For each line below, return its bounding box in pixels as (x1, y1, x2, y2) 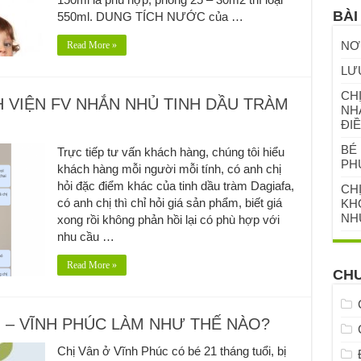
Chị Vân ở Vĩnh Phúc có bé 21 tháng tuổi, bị (56, 343, 286, 358)
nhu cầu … (56, 229, 114, 243)
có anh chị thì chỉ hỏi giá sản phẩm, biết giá (56, 195, 282, 210)
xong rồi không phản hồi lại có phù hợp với (56, 212, 280, 226)
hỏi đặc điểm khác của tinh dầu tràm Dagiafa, (56, 178, 294, 193)
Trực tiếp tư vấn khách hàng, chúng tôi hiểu (56, 144, 284, 159)
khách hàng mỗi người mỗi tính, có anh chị (56, 161, 281, 176)
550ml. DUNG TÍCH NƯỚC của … (56, 9, 243, 23)
